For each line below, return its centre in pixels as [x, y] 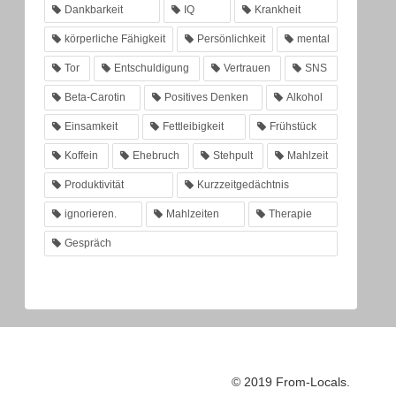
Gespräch [88, 243]
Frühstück [293, 126]
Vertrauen [247, 68]
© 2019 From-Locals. [291, 381]
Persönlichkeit [231, 38]
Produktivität [94, 184]
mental [313, 38]
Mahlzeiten [193, 213]
